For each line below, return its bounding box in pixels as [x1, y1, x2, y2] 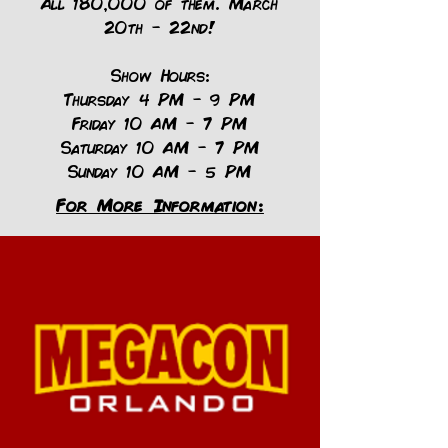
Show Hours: [110, 64, 210, 85]
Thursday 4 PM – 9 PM [64, 88, 256, 109]
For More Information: [56, 193, 264, 215]
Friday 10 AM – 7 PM [72, 112, 248, 133]
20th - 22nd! [104, 16, 216, 37]
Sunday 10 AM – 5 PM [68, 160, 252, 181]
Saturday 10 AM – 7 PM [60, 136, 260, 157]
